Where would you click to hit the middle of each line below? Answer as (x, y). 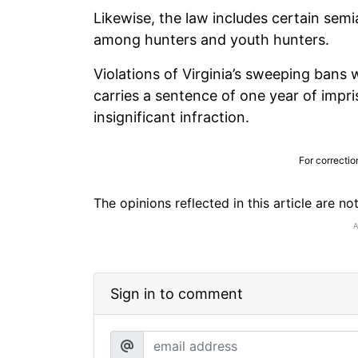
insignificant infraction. (171, 117)
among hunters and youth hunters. (211, 39)
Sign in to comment (177, 293)
